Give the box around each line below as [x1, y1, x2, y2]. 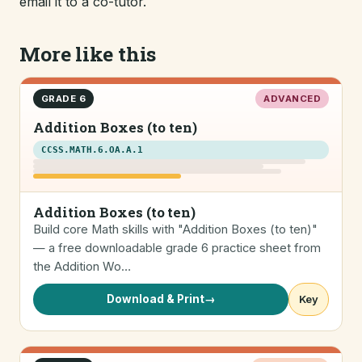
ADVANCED [263, 93, 321, 104]
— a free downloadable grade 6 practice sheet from [33, 241, 321, 255]
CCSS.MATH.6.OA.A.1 [41, 145, 143, 155]
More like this [19, 40, 157, 67]
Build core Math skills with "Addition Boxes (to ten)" [33, 222, 318, 237]
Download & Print [106, 293, 204, 305]
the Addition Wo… [33, 259, 131, 274]
